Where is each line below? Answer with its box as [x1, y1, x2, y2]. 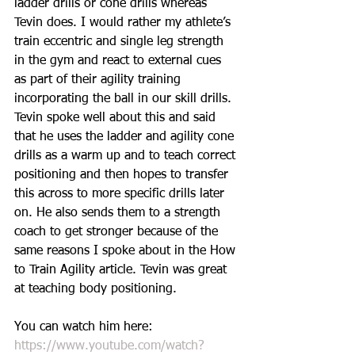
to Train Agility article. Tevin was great [14, 264, 231, 277]
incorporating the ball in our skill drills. [14, 93, 235, 106]
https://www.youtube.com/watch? [14, 340, 204, 353]
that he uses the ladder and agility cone [14, 131, 238, 144]
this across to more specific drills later [14, 188, 228, 201]
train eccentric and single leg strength [14, 36, 227, 49]
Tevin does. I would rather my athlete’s [14, 17, 235, 30]
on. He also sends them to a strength [14, 207, 224, 220]
